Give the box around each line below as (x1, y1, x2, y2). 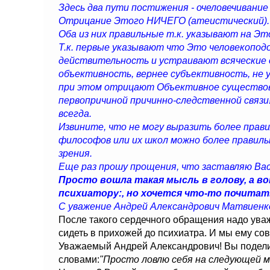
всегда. (58, 108, 92, 119)
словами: (58, 254, 99, 265)
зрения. (58, 148, 92, 159)
